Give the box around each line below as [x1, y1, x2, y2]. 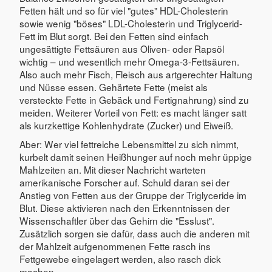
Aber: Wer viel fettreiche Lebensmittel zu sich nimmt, [19, 137, 239, 151]
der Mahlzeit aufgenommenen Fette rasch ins [19, 239, 211, 253]
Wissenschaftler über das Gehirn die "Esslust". [19, 213, 214, 227]
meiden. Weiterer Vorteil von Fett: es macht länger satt [19, 105, 246, 119]
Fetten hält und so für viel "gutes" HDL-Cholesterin [19, 3, 228, 17]
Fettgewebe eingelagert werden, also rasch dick [19, 251, 221, 265]
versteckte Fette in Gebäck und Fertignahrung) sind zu [19, 92, 249, 106]
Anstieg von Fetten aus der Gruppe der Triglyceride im [19, 188, 246, 202]
